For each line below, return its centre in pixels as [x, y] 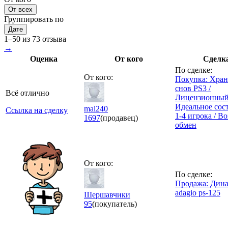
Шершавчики [107, 194]
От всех [20, 9]
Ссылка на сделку [37, 110]
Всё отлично [27, 93]
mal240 [96, 108]
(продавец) [119, 118]
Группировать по [34, 19]
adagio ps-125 [198, 192]
